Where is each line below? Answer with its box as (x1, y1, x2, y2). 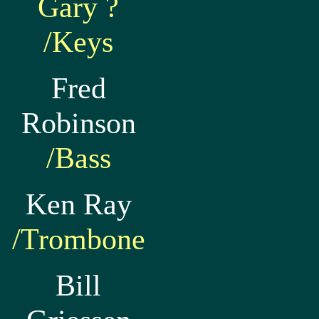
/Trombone (11, 222, 145, 256)
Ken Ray (25, 187, 132, 221)
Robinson (21, 106, 136, 140)
